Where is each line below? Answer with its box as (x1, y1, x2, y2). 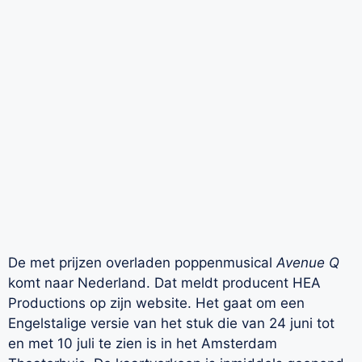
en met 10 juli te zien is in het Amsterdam (8, 335, 277, 351)
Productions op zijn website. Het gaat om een (8, 294, 305, 311)
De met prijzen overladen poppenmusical (8, 254, 276, 271)
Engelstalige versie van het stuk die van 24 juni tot (8, 314, 335, 331)
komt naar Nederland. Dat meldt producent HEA (8, 274, 321, 291)
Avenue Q (276, 254, 339, 271)
